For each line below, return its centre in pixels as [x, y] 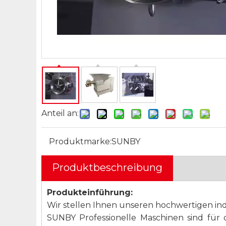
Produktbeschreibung [107, 167]
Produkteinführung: [90, 192]
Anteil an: [60, 113]
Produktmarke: [80, 142]
